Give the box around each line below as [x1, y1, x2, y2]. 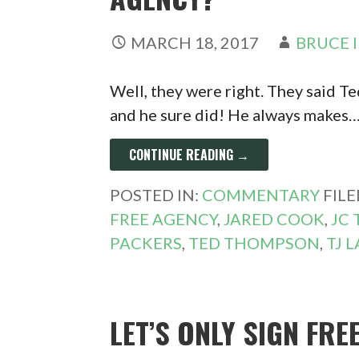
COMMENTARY [202, 185, 321, 204]
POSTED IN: [110, 185, 203, 204]
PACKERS [110, 233, 183, 252]
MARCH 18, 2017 [131, 33, 260, 52]
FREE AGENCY [110, 209, 218, 228]
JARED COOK [224, 209, 325, 228]
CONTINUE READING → [129, 145, 250, 164]
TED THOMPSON [188, 233, 321, 252]
